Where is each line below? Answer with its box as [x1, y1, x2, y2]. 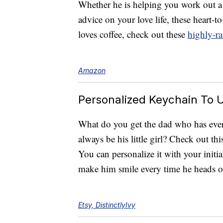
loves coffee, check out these [78, 28, 188, 41]
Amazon [78, 66, 106, 75]
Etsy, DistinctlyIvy [78, 201, 135, 210]
